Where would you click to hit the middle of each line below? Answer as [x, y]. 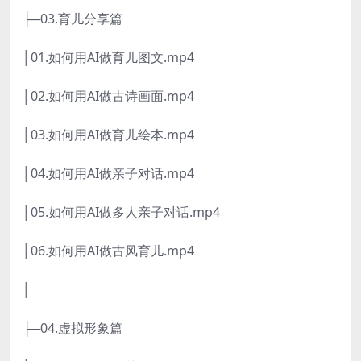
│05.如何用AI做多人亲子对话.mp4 [121, 212]
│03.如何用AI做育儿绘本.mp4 [108, 135]
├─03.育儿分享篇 [73, 19]
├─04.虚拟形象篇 [73, 328]
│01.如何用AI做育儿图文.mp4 [108, 58]
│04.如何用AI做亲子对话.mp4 [108, 174]
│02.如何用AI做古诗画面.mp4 [108, 96]
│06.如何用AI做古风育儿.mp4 [108, 251]
